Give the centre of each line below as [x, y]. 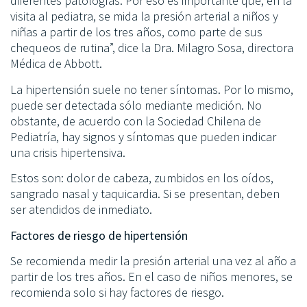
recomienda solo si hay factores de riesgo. [117, 292]
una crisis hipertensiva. [68, 152]
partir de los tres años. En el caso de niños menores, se [151, 276]
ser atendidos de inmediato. [81, 210]
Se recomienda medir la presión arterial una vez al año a [153, 260]
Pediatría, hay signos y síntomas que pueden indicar [143, 136]
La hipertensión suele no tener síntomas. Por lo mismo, [152, 89]
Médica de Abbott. [56, 64]
